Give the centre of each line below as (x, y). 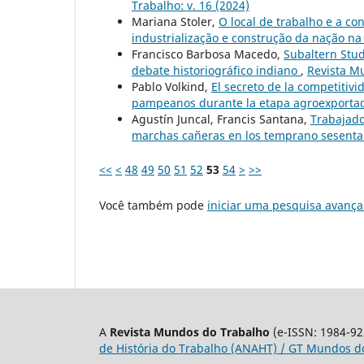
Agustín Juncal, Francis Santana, (221, 119)
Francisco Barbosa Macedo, (208, 54)
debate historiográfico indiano (216, 70)
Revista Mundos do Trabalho (190, 331)
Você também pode (153, 205)
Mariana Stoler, (175, 21)
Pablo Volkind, (171, 86)
